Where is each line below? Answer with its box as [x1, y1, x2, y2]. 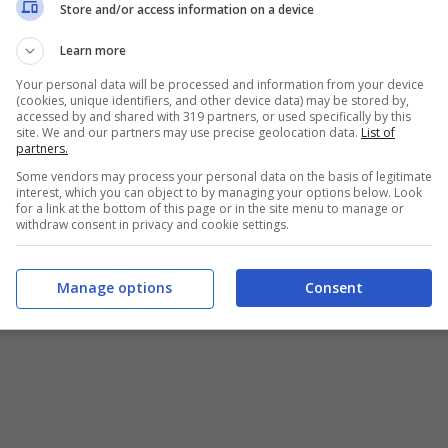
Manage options [56, 277, 172, 297]
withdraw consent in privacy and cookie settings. [16, 216, 289, 233]
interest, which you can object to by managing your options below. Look [16, 184, 422, 201]
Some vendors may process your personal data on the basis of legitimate [16, 168, 432, 185]
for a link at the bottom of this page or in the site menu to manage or [16, 200, 404, 217]
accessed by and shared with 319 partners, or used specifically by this [16, 108, 411, 125]
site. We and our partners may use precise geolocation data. [16, 124, 361, 141]
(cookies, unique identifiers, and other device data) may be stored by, [16, 92, 409, 109]
